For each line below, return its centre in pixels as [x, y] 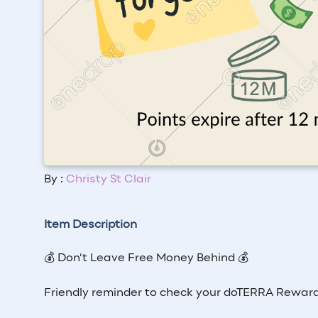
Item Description [91, 225]
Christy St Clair [109, 179]
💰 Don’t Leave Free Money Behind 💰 [146, 258]
